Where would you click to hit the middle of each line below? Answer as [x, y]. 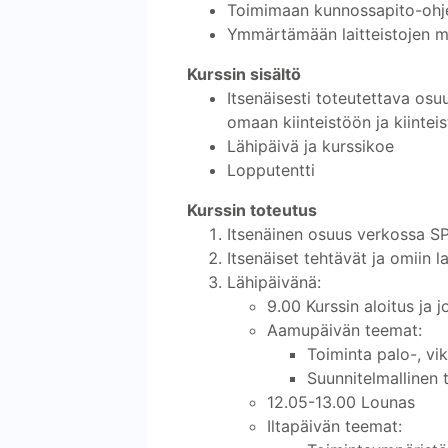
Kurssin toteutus [252, 209]
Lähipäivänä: [274, 281]
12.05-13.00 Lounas [341, 401]
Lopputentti [271, 169]
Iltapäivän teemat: [334, 425]
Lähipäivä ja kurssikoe [310, 145]
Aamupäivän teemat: [344, 329]
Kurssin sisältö [244, 73]
